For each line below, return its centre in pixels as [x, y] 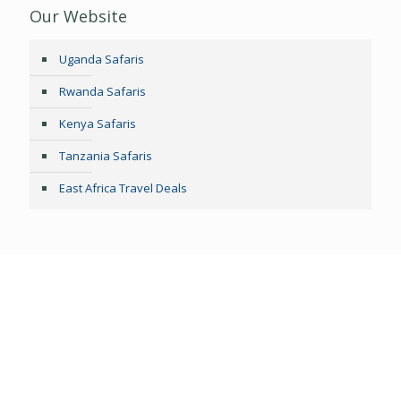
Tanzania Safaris [106, 156]
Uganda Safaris [102, 60]
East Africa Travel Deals [123, 188]
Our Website [78, 17]
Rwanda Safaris [102, 92]
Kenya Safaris [98, 124]
